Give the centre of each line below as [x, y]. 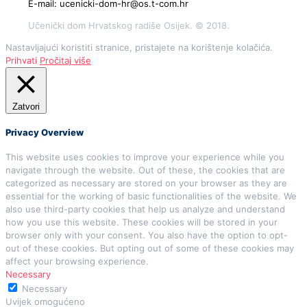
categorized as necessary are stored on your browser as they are [146, 183]
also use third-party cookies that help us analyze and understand [145, 209]
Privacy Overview [45, 132]
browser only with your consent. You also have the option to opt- [147, 235]
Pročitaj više [65, 61]
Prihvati [21, 61]
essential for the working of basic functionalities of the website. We [151, 196]
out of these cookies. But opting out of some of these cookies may [150, 248]
